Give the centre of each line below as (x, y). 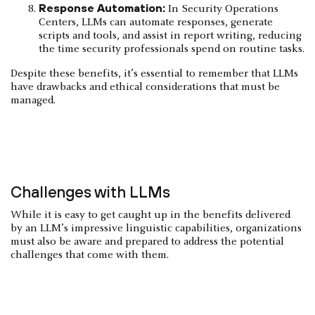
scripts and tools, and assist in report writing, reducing (170, 36)
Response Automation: (102, 8)
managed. (33, 101)
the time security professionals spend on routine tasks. (172, 50)
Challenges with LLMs (90, 192)
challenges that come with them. (90, 256)
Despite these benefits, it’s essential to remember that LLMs (154, 74)
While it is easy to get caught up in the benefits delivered (150, 216)
